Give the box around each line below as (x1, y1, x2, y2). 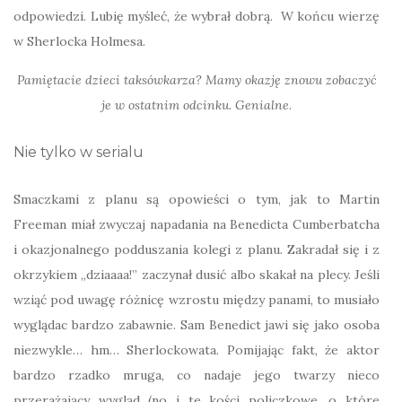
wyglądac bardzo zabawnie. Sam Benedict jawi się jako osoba (13, 317, 380, 333)
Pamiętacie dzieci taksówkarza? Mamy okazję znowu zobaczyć (16, 72, 377, 88)
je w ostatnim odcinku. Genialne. (101, 97, 292, 113)
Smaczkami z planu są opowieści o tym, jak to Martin (13, 191, 380, 207)
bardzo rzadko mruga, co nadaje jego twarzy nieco (13, 367, 380, 383)
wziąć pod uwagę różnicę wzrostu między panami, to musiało (13, 292, 380, 308)
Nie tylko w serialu (13, 144, 144, 161)
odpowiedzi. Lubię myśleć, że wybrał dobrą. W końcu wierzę (13, 8, 380, 24)
